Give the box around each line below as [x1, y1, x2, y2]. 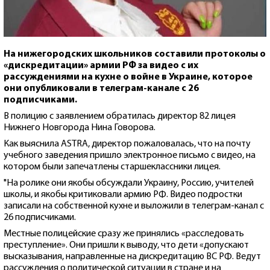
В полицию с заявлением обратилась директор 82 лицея [4, 111, 236, 121]
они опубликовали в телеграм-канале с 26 [4, 83, 199, 93]
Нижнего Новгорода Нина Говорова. [4, 122, 155, 133]
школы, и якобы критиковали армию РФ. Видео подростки [4, 189, 242, 199]
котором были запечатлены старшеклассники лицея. [4, 162, 221, 172]
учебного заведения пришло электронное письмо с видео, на [4, 150, 256, 160]
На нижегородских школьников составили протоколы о [4, 49, 266, 59]
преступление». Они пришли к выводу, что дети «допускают [4, 240, 249, 250]
